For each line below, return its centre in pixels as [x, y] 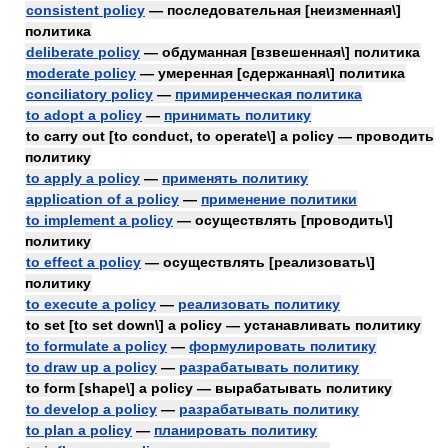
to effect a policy [83, 262]
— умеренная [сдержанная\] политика [270, 73]
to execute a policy [91, 304]
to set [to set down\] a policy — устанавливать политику [223, 325]
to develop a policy [91, 409]
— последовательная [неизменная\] [273, 10]
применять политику [235, 178]
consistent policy [85, 10]
